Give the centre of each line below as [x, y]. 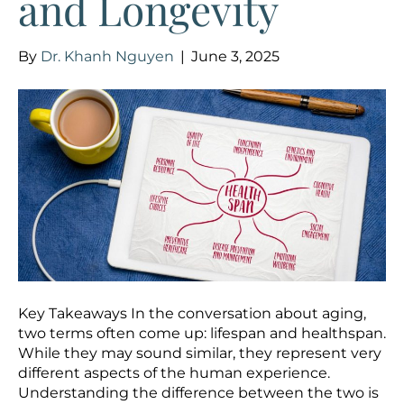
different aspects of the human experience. [174, 373]
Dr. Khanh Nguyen [107, 56]
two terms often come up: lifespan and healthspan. [202, 334]
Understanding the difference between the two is [198, 393]
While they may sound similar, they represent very [200, 353]
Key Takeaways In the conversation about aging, [192, 314]
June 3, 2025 [235, 56]
